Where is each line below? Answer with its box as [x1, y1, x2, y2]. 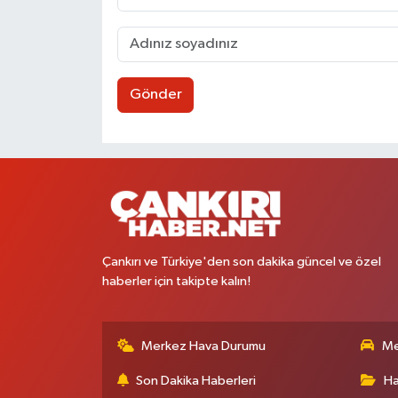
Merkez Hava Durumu [141, 339, 267, 353]
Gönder [129, 87, 182, 103]
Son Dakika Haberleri [136, 374, 257, 387]
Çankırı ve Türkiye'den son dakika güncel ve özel [101, 255, 381, 268]
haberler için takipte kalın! [101, 275, 251, 288]
